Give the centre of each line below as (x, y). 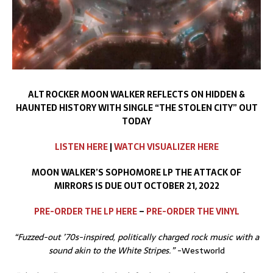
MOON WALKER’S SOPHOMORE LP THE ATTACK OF (136, 172)
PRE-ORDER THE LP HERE (85, 211)
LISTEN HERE (81, 147)
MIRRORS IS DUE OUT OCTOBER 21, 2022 (136, 186)
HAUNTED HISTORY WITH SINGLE (85, 108)
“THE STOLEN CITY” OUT (206, 108)
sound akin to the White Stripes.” (112, 250)
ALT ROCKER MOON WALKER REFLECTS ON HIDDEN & (136, 94)
